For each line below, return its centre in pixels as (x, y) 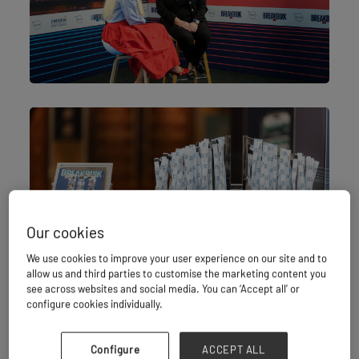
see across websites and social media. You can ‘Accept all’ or (163, 289)
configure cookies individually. (95, 304)
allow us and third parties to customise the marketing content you (177, 274)
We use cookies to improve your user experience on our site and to (177, 258)
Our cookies (66, 232)
